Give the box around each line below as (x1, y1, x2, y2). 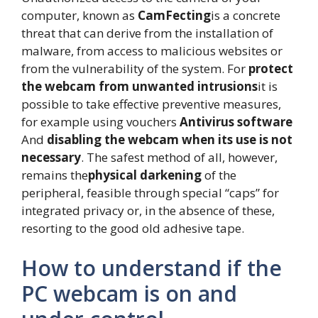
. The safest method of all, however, (81, 149, 278, 166)
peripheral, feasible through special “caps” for (21, 185, 279, 202)
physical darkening (88, 167, 202, 184)
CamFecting (138, 7, 211, 24)
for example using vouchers (21, 114, 180, 131)
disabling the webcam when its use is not (47, 131, 292, 148)
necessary (21, 149, 81, 166)
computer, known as (21, 7, 138, 24)
